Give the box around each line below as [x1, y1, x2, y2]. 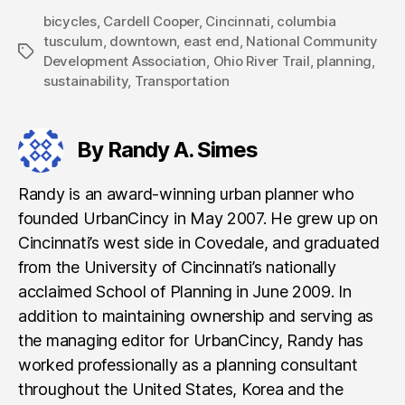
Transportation [134, 72, 230, 89]
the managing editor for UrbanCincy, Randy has [18, 331, 363, 350]
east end [183, 33, 240, 50]
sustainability [43, 72, 128, 89]
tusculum [43, 33, 103, 50]
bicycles [43, 13, 97, 30]
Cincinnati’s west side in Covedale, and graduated [18, 233, 380, 252]
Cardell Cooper [103, 13, 199, 30]
